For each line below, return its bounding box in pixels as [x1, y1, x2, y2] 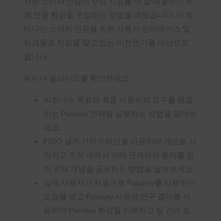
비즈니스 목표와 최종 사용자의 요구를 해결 [43, 94, 193, 104]
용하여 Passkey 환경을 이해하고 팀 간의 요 [43, 205, 190, 215]
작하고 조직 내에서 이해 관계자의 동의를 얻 [43, 149, 194, 159]
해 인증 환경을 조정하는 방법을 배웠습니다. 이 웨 [24, 9, 193, 19]
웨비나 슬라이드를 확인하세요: [24, 73, 131, 82]
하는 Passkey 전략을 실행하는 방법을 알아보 [43, 108, 197, 118]
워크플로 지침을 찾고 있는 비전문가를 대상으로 [24, 37, 189, 47]
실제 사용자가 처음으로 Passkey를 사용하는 [43, 177, 195, 187]
